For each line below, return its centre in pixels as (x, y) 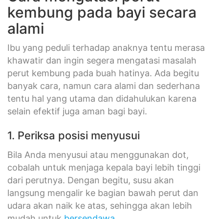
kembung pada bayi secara (102, 12)
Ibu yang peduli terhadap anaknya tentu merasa (106, 47)
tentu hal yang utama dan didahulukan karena (102, 98)
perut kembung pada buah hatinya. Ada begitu (103, 73)
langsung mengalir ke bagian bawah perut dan (103, 193)
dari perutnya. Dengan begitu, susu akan (91, 180)
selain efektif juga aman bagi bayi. (77, 111)
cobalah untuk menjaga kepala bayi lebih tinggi (104, 167)
